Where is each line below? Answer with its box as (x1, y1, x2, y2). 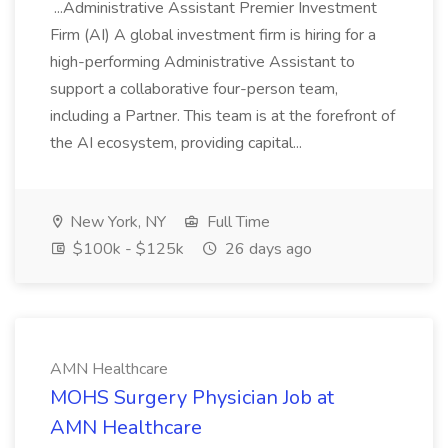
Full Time (203, 211, 270, 233)
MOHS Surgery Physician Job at (50, 384, 334, 411)
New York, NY (66, 211, 166, 233)
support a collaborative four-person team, (50, 78, 338, 100)
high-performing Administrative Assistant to (50, 51, 355, 73)
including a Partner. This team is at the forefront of (50, 105, 395, 127)
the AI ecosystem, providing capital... (50, 132, 306, 154)
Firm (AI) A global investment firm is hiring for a (50, 24, 376, 46)
